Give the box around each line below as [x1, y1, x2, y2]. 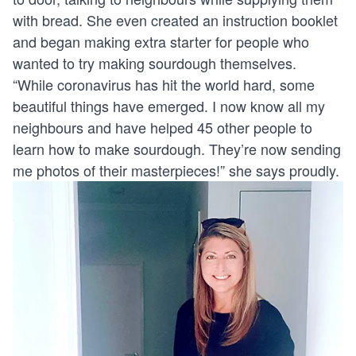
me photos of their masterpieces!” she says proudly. [13, 159, 339, 180]
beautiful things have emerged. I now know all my [13, 95, 325, 116]
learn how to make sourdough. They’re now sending [13, 137, 341, 159]
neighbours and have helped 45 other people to [13, 116, 312, 137]
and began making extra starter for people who [13, 30, 309, 52]
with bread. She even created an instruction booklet [13, 9, 338, 30]
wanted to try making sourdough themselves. [13, 52, 296, 73]
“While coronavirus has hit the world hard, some [13, 73, 315, 95]
